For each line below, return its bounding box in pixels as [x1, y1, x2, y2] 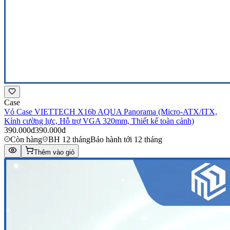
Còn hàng [10, 135, 42, 144]
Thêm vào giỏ [34, 148, 74, 156]
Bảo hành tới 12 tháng [90, 135, 162, 144]
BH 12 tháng [48, 135, 90, 144]
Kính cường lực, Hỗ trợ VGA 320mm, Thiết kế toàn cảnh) [4, 116, 194, 125]
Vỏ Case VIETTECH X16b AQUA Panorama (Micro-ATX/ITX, [4, 107, 217, 116]
